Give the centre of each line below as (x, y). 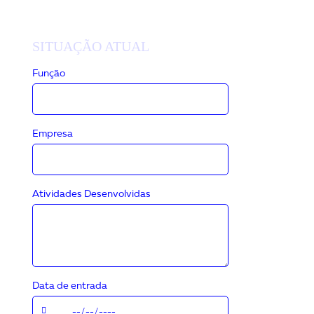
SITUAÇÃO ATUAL (91, 46)
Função (49, 74)
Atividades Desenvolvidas (92, 194)
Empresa (53, 134)
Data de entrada (70, 286)
